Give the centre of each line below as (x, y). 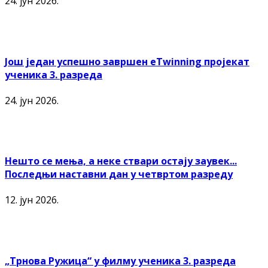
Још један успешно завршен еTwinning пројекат (127, 61)
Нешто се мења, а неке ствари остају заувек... (121, 161)
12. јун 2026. (32, 200)
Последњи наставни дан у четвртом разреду (119, 174)
